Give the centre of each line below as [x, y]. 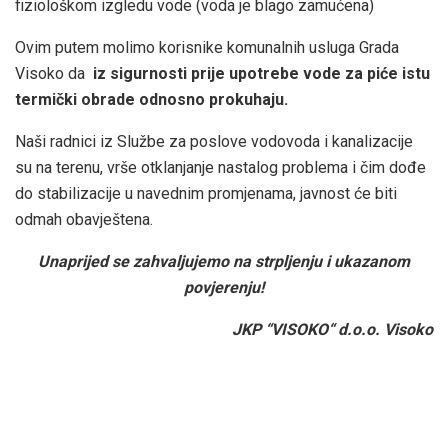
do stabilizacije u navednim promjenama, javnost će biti [206, 193]
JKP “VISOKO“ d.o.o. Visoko [332, 329]
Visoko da [54, 73]
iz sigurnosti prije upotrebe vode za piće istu [261, 73]
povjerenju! [224, 287]
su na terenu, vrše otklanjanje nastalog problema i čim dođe [220, 167]
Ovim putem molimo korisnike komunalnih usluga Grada [207, 47]
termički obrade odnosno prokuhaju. [151, 99]
